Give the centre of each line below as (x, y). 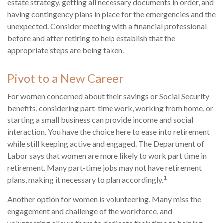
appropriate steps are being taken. (66, 50)
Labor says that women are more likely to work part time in (107, 156)
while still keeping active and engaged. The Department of (106, 144)
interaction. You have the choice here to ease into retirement (109, 132)
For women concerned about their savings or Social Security (108, 96)
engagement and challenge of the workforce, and (90, 211)
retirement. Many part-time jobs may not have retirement (105, 168)
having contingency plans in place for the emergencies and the (111, 14)
